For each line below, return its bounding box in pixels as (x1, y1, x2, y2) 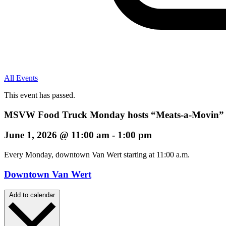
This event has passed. (4, 91, 75, 99)
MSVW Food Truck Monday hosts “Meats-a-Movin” (4, 109, 224, 120)
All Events (4, 74, 38, 82)
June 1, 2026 (4, 130, 57, 141)
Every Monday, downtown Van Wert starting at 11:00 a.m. (4, 150, 190, 159)
